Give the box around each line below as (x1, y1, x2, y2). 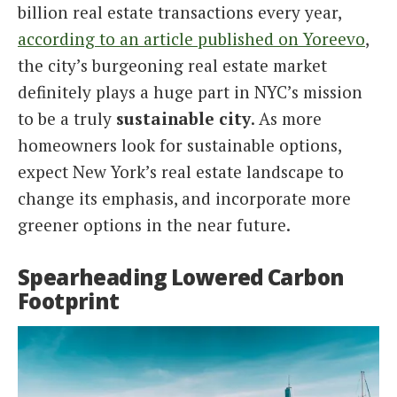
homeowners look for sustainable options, (18, 134, 341, 157)
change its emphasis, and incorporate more (18, 187, 351, 210)
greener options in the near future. (18, 214, 291, 237)
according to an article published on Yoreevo (18, 27, 365, 51)
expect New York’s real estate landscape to (18, 160, 344, 183)
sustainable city (116, 107, 251, 130)
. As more (251, 107, 322, 130)
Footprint (18, 286, 120, 316)
